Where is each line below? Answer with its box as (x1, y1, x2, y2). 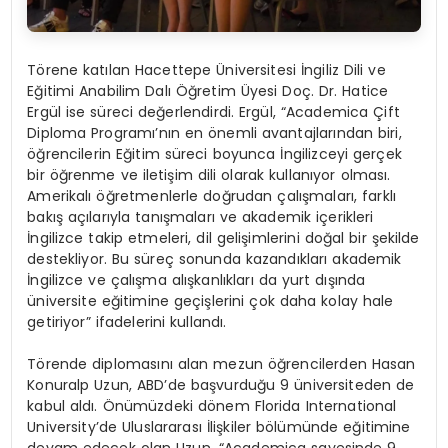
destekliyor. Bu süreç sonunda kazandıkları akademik (27, 249, 402, 270)
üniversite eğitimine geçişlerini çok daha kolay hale (27, 291, 394, 312)
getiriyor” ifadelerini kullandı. (27, 312, 227, 333)
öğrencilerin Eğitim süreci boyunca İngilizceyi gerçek (27, 144, 402, 165)
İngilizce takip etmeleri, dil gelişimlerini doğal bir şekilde (27, 228, 420, 249)
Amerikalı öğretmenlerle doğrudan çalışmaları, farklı (27, 186, 397, 207)
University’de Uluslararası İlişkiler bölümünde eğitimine (27, 417, 411, 438)
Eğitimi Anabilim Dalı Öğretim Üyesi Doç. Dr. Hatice (27, 81, 389, 102)
